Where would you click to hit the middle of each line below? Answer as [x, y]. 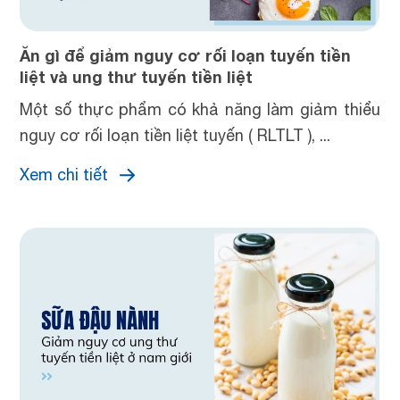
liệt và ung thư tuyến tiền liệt [137, 77]
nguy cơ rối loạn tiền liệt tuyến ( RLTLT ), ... [175, 135]
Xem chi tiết [64, 175]
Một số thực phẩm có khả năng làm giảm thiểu [200, 109]
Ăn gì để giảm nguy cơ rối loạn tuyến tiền [186, 55]
